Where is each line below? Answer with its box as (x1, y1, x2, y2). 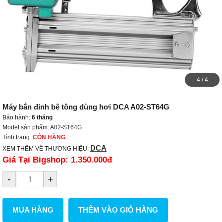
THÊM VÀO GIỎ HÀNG (78, 206, 158, 214)
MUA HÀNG (12, 206, 54, 214)
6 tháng (32, 114, 53, 121)
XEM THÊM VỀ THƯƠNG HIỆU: (2, 145, 90, 152)
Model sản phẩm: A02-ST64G (2, 124, 82, 131)
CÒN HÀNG (33, 134, 65, 141)
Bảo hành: (2, 114, 32, 121)
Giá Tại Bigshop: (2, 155, 71, 165)
